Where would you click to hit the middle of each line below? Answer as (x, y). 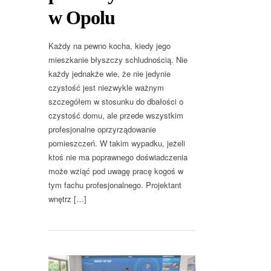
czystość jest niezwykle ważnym (106, 87)
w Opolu (82, 17)
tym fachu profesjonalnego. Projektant (115, 184)
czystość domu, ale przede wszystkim (116, 115)
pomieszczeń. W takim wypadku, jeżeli (117, 143)
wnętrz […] (67, 198)
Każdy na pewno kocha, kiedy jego (109, 45)
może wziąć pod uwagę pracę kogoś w (116, 171)
